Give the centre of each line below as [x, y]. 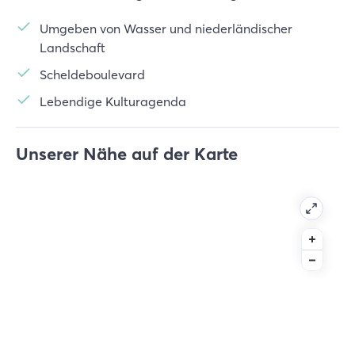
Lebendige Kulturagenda [113, 101]
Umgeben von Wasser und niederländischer [166, 29]
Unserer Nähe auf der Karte [127, 154]
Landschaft [73, 48]
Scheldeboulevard [92, 74]
